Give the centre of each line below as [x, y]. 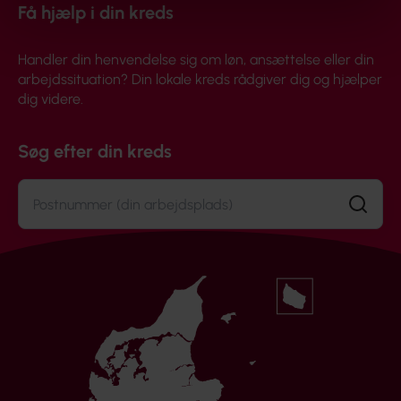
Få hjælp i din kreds [96, 13]
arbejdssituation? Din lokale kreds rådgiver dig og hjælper [200, 79]
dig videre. [51, 99]
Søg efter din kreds [95, 151]
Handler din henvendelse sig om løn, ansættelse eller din [196, 60]
